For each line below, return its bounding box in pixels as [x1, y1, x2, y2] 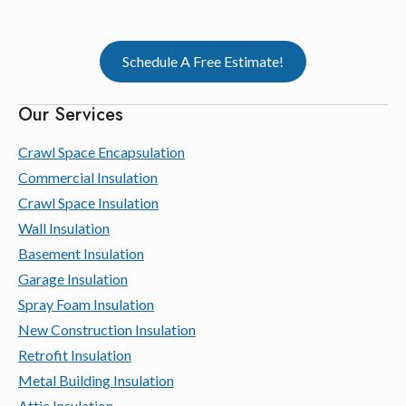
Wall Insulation [18, 218, 110, 237]
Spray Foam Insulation [18, 295, 154, 313]
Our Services [18, 101, 123, 128]
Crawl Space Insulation [18, 193, 159, 211]
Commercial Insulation [18, 168, 158, 186]
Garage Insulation [18, 269, 128, 287]
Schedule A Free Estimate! [122, 52, 284, 70]
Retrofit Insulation [18, 345, 131, 363]
